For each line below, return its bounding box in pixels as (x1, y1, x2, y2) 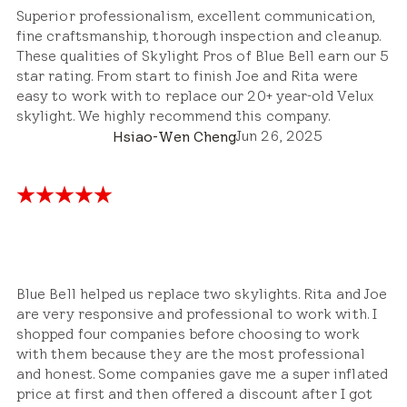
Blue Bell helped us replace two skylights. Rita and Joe (16, 284, 388, 303)
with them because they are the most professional (16, 344, 365, 362)
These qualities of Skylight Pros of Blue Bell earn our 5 (16, 46, 390, 65)
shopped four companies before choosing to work (16, 324, 361, 342)
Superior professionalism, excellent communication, (16, 6, 375, 25)
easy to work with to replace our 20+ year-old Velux (16, 86, 373, 104)
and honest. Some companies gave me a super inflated (16, 364, 388, 382)
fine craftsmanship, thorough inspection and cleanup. (16, 26, 381, 45)
